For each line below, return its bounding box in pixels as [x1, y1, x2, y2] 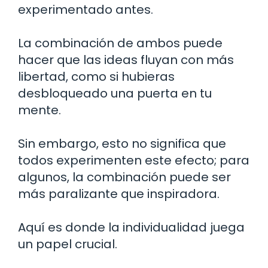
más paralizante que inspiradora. [18, 185, 220, 202]
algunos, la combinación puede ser [18, 168, 231, 185]
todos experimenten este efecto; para [18, 151, 249, 169]
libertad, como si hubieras [18, 68, 175, 85]
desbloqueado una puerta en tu [18, 84, 212, 102]
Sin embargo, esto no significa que [18, 135, 226, 152]
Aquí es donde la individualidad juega [18, 218, 245, 236]
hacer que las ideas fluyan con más [18, 51, 234, 68]
